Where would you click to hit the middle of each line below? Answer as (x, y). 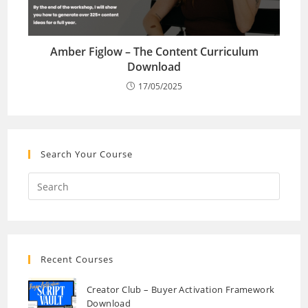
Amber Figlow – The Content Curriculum (154, 52)
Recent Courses (77, 260)
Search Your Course (87, 154)
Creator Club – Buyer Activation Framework (181, 289)
